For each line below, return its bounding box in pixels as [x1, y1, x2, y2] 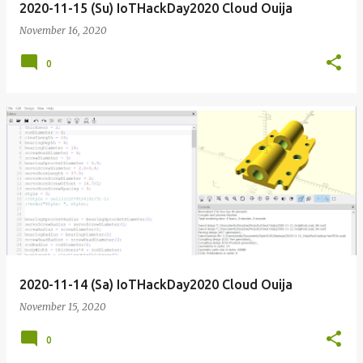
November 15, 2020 [19, 301, 106, 313]
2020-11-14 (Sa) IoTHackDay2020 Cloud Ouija [19, 277, 293, 292]
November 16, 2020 [19, 24, 107, 36]
